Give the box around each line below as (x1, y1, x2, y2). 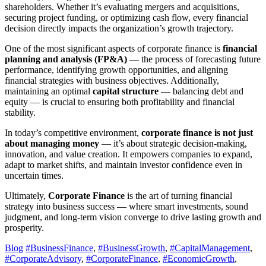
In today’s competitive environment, (5, 128, 141, 138)
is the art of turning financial (125, 191, 232, 201)
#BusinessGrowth (98, 243, 165, 254)
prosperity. (5, 223, 44, 233)
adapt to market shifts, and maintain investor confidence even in (5, 160, 242, 170)
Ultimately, (5, 191, 48, 201)
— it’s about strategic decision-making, (99, 138, 247, 149)
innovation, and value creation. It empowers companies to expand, (5, 149, 252, 160)
